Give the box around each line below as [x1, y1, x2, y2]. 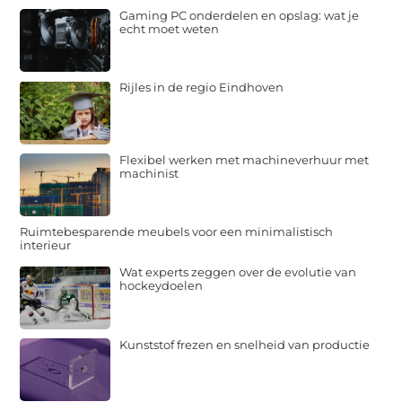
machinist [119, 165, 179, 180]
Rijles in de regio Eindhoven [119, 80, 284, 95]
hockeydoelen [119, 278, 204, 293]
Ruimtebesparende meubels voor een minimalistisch [20, 224, 334, 240]
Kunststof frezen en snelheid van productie [119, 336, 371, 352]
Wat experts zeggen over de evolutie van [119, 265, 357, 280]
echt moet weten [119, 21, 220, 36]
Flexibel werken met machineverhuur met [119, 152, 370, 167]
